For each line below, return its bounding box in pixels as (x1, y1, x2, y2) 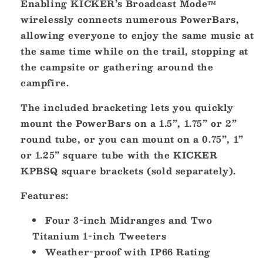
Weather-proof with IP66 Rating (45, 244, 211, 259)
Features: (21, 188, 69, 203)
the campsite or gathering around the (21, 59, 214, 75)
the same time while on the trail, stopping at (21, 43, 249, 59)
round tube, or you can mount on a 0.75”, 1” (21, 131, 244, 147)
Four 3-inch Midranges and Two (45, 213, 213, 228)
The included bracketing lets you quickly (21, 100, 234, 115)
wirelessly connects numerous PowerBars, (21, 12, 240, 27)
